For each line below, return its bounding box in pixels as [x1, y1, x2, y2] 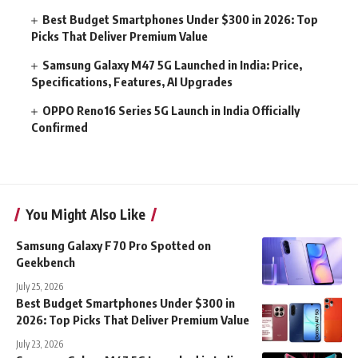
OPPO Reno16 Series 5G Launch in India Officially [42, 103, 300, 118]
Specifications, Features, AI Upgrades [31, 74, 233, 89]
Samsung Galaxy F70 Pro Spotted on [16, 238, 211, 253]
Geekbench [16, 255, 75, 270]
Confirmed [31, 120, 88, 135]
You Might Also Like [26, 205, 145, 224]
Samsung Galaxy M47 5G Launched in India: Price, [42, 58, 302, 73]
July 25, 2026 [16, 280, 63, 293]
